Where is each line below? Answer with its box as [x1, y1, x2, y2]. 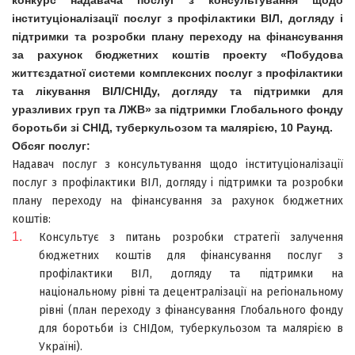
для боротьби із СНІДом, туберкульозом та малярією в [39, 322, 343, 335]
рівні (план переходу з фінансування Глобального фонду [39, 303, 343, 317]
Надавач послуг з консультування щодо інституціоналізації [12, 158, 343, 171]
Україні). [39, 340, 82, 353]
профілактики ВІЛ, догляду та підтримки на [39, 267, 343, 281]
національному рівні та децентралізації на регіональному [39, 285, 343, 299]
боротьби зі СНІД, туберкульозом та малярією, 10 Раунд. [12, 121, 333, 134]
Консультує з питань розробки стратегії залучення [39, 231, 343, 244]
